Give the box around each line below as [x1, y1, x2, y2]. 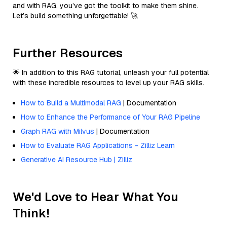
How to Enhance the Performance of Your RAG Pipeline [21, 112, 200, 122]
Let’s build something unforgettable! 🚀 [13, 11, 138, 20]
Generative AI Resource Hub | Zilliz [21, 155, 132, 164]
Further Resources [13, 45, 123, 61]
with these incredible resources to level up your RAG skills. [13, 78, 204, 87]
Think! [13, 205, 50, 221]
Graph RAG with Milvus [21, 126, 94, 136]
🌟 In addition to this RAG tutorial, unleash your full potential [13, 67, 209, 77]
